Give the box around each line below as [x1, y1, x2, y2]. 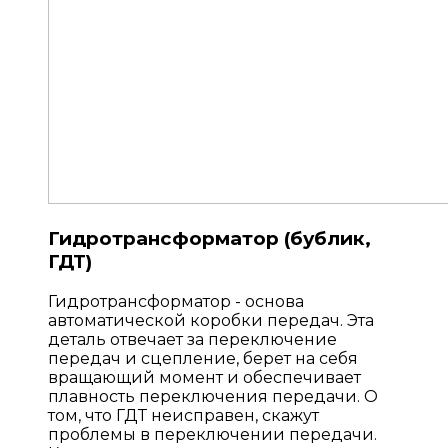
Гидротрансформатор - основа [48, 291, 304, 311]
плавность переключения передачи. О [48, 386, 378, 406]
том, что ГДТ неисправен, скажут [48, 405, 319, 425]
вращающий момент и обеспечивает [48, 367, 361, 387]
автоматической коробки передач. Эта [48, 310, 374, 330]
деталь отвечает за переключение [48, 329, 337, 349]
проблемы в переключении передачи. [48, 424, 377, 444]
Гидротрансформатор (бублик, [48, 226, 371, 250]
